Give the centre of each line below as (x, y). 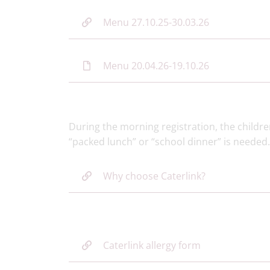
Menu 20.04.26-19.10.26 (156, 66)
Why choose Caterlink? (154, 176)
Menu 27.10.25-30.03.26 (156, 22)
